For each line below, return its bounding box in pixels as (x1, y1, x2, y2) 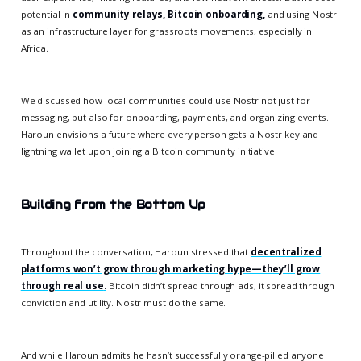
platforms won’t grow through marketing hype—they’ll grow (20, 263, 321, 276)
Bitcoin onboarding (168, 8, 263, 21)
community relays (73, 8, 164, 21)
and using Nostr (265, 8, 338, 21)
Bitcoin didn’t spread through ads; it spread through (106, 280, 334, 293)
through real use (20, 280, 104, 293)
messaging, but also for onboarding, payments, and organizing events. (20, 111, 329, 124)
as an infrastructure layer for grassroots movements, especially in (20, 25, 313, 38)
